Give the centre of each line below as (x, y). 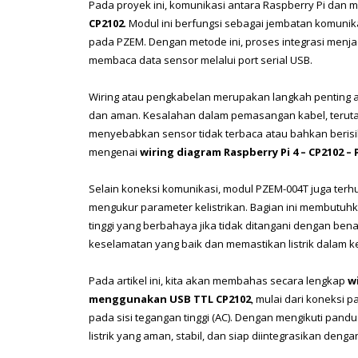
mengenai (114, 152)
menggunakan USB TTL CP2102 (170, 299)
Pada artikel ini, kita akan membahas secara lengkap (218, 280)
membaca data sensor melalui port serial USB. (201, 60)
